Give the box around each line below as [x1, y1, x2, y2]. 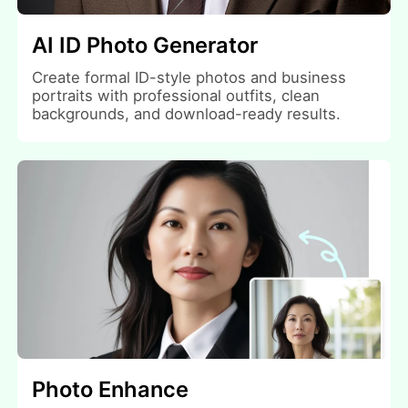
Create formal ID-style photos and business [32, 67, 347, 87]
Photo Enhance [32, 376, 189, 403]
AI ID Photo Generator [32, 31, 259, 58]
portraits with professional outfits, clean [32, 86, 321, 105]
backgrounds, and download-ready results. [32, 104, 342, 123]
